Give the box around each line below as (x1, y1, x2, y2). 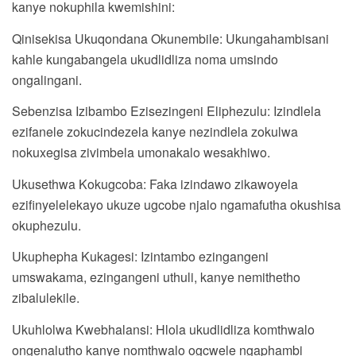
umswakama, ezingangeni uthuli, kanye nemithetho (12, 268, 300, 287)
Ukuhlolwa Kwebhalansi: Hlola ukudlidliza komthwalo (12, 319, 315, 339)
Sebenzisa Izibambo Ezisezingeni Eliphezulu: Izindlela (12, 102, 321, 121)
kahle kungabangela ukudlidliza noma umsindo (12, 49, 278, 68)
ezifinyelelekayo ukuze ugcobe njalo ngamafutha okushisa (12, 195, 341, 214)
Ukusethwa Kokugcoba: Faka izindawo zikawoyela (12, 174, 298, 193)
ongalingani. (12, 70, 82, 89)
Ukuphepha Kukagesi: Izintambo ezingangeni (12, 247, 269, 266)
